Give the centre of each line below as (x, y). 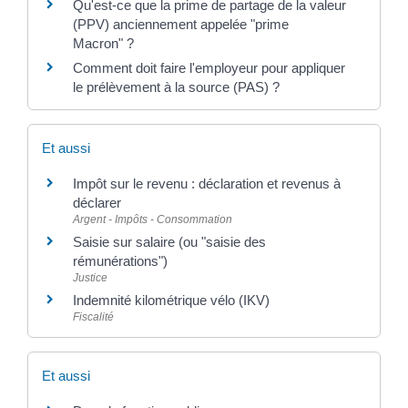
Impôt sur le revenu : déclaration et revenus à (207, 183)
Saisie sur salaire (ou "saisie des (169, 241)
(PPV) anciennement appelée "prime (181, 24)
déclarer (97, 202)
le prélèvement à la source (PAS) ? (176, 87)
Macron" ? (103, 43)
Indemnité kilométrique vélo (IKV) (171, 300)
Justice (90, 277)
